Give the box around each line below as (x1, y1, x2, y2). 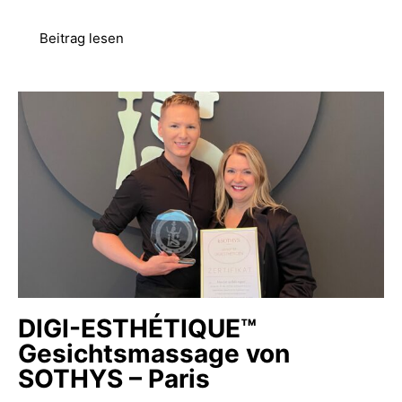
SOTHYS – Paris (18, 363, 210, 394)
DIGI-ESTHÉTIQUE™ (18, 312, 257, 344)
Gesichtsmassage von (18, 337, 290, 369)
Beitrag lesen (39, 30, 124, 48)
